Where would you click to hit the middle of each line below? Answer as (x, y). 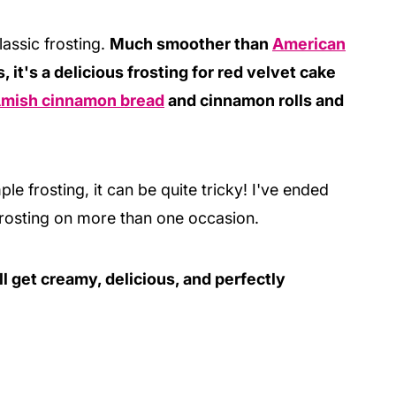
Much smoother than (191, 43)
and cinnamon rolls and (254, 100)
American (309, 43)
